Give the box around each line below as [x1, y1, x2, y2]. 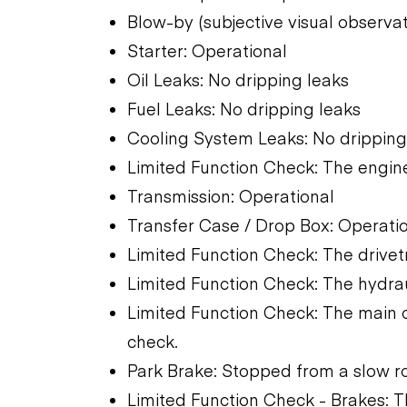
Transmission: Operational [127, 184, 334, 207]
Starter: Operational [127, 38, 287, 62]
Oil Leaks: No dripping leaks [127, 67, 349, 91]
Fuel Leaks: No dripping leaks [127, 96, 361, 120]
